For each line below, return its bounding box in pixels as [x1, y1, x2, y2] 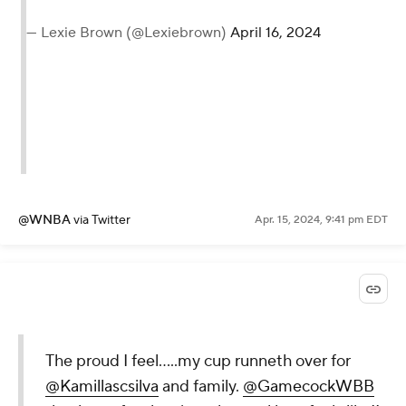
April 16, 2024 [230, 23, 321, 42]
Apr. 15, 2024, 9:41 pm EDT [255, 212, 388, 227]
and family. [159, 375, 243, 397]
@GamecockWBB [243, 375, 374, 397]
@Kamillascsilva [45, 375, 159, 397]
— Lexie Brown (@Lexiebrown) [26, 23, 230, 42]
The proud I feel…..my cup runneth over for [45, 350, 351, 372]
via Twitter [73, 211, 130, 228]
